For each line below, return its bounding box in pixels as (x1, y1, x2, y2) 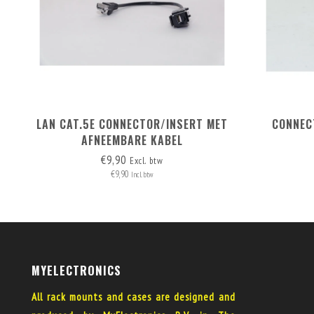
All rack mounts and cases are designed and (32, 290, 235, 303)
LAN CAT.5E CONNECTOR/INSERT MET (36, 116, 228, 132)
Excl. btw (129, 155, 163, 167)
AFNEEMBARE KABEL (81, 132, 183, 149)
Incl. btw (131, 170, 153, 179)
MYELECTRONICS (32, 261, 121, 279)
